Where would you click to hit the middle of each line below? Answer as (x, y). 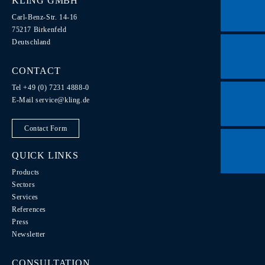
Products (26, 172)
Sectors (24, 185)
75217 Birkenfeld (39, 30)
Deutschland (31, 42)
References (29, 209)
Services (25, 197)
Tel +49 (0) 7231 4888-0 (51, 88)
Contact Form (46, 128)
